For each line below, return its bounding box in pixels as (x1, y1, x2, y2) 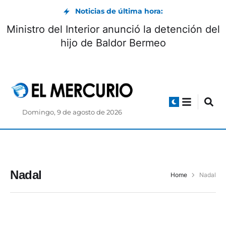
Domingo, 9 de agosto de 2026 (22, 108, 123, 117)
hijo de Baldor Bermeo (60, 37, 166, 49)
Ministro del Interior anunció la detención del (6, 23, 220, 35)
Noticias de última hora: (75, 7, 163, 16)
